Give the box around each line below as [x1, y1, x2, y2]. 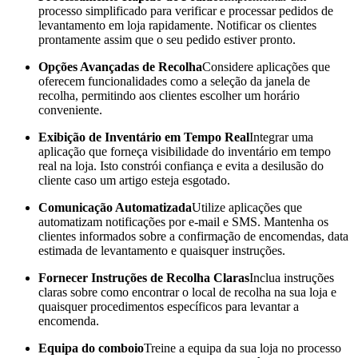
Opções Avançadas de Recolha [38, 60, 202, 74]
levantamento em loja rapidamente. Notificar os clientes [38, 18, 316, 33]
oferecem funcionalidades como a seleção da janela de [38, 74, 310, 89]
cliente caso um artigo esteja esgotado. [38, 173, 230, 188]
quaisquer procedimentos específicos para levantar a [38, 300, 299, 314]
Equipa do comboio [38, 341, 144, 356]
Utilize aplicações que [192, 201, 302, 215]
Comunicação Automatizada [38, 201, 192, 215]
